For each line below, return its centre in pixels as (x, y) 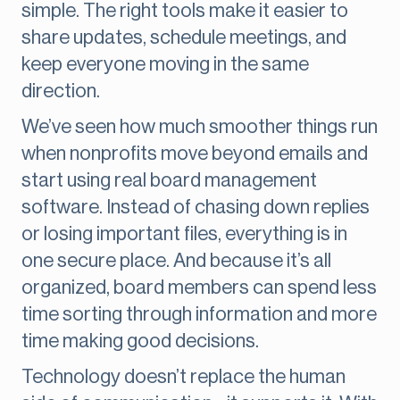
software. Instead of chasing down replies (196, 208)
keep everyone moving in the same (165, 65)
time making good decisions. (140, 342)
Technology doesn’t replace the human (183, 377)
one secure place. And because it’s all (176, 261)
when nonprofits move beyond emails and (195, 154)
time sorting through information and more (199, 315)
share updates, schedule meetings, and (184, 38)
